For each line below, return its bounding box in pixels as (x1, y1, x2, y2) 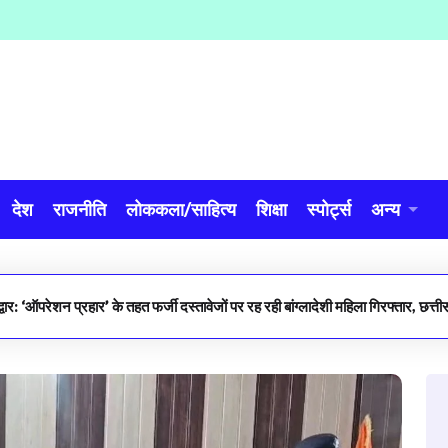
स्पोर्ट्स (307, 198, 351, 220)
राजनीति (53, 198, 106, 220)
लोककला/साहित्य (126, 198, 236, 220)
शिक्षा (256, 198, 287, 220)
